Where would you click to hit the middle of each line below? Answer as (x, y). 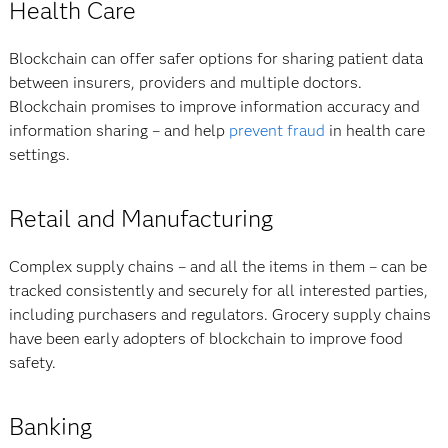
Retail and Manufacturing (140, 218)
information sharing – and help (118, 130)
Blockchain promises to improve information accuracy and (214, 106)
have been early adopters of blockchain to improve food (205, 338)
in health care (374, 130)
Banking (50, 426)
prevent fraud (276, 130)
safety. (32, 362)
